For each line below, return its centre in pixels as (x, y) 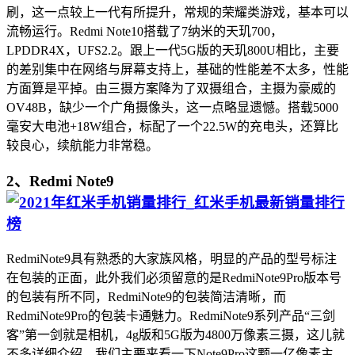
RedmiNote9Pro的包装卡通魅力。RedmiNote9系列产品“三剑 (171, 315)
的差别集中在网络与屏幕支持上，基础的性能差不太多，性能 (177, 70)
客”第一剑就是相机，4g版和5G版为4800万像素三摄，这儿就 (176, 334)
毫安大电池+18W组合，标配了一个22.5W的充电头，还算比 (172, 127)
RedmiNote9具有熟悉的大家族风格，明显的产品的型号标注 (172, 258)
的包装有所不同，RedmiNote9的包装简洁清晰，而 (146, 296)
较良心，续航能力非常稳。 (82, 146)
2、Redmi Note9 (60, 181)
